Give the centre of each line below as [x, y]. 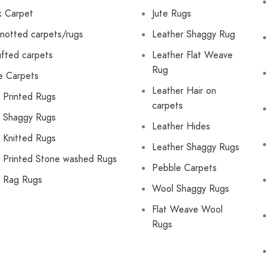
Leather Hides [181, 126]
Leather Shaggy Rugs [196, 147]
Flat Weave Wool [187, 209]
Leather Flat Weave [192, 55]
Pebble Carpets [184, 168]
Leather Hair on [184, 91]
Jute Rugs [172, 13]
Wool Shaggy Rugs [191, 189]
